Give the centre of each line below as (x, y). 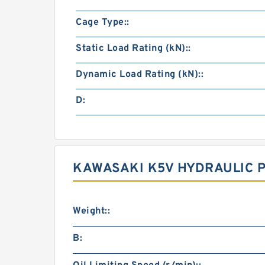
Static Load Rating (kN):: (133, 49)
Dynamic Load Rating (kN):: (140, 75)
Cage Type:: (103, 22)
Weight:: (91, 211)
